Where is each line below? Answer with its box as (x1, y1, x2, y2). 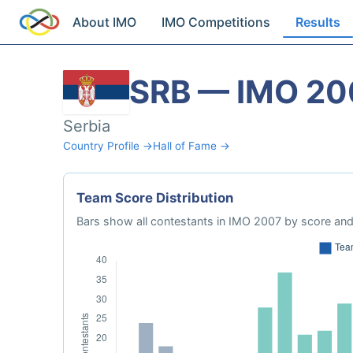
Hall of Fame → (153, 139, 230, 152)
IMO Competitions (162, 14, 271, 30)
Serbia (63, 117, 110, 136)
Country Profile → (63, 139, 153, 152)
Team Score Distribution (76, 190, 233, 206)
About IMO (72, 14, 137, 30)
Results (295, 14, 341, 30)
